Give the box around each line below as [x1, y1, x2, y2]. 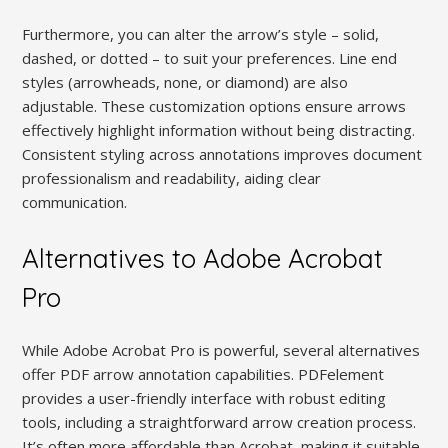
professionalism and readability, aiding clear [22, 167, 322, 188]
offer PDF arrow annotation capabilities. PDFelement [22, 363, 385, 384]
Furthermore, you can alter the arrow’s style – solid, [22, 23, 380, 44]
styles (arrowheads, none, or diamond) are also [22, 71, 349, 92]
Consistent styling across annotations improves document [22, 143, 423, 164]
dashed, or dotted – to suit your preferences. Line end [22, 47, 398, 68]
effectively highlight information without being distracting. [22, 119, 416, 140]
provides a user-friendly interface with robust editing [22, 387, 387, 408]
